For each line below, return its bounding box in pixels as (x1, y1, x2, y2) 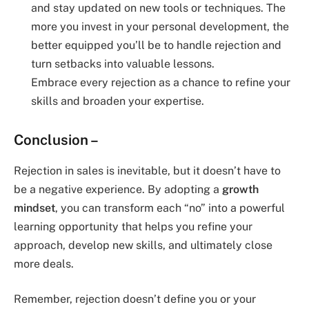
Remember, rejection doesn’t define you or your (14, 292, 256, 306)
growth (222, 182, 259, 196)
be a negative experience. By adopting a (14, 182, 222, 196)
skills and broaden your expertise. (31, 94, 204, 108)
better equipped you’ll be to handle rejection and (31, 38, 281, 52)
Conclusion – (14, 131, 99, 149)
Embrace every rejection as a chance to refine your (31, 75, 290, 89)
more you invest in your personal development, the (31, 19, 289, 33)
